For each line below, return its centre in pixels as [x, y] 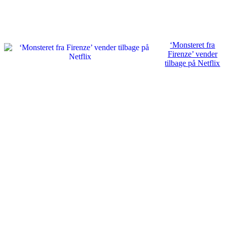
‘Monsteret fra [193, 45]
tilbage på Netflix [193, 63]
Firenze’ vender [193, 54]
